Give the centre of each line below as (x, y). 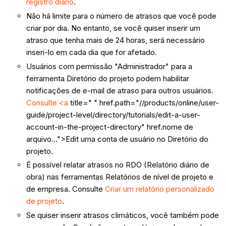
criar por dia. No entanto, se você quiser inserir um (114, 28)
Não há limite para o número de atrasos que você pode (122, 16)
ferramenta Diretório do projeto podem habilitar (108, 78)
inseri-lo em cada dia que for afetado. (92, 52)
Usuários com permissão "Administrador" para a (109, 66)
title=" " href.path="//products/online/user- (144, 102)
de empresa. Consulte (66, 189)
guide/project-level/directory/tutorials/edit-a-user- (114, 115)
